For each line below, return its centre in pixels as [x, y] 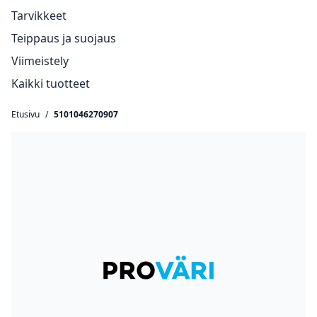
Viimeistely [40, 61]
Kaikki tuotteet [51, 83]
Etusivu [25, 114]
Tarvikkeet [39, 16]
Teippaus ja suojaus [64, 38]
